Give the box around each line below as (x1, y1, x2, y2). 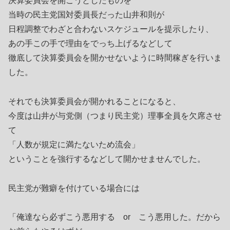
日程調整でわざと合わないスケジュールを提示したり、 (8, 25, 214, 34)
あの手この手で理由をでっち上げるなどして (8, 39, 172, 48)
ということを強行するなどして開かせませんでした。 (8, 154, 205, 163)
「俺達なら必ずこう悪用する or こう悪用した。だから (8, 213, 221, 222)
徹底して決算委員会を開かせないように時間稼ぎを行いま (8, 53, 222, 63)
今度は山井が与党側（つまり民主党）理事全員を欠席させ (8, 111, 222, 120)
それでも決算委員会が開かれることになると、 (8, 97, 181, 106)
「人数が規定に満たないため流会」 (8, 140, 140, 149)
